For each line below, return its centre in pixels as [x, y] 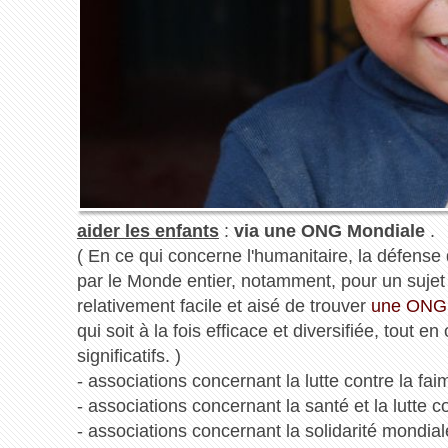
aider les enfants [147, 231]
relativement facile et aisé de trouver [223, 306]
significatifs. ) [128, 356]
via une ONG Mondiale [329, 231]
